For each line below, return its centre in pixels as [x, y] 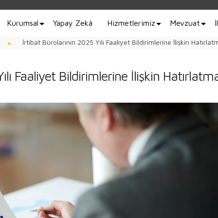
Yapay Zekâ [73, 23]
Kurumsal [23, 23]
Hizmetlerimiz [131, 23]
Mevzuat [185, 23]
